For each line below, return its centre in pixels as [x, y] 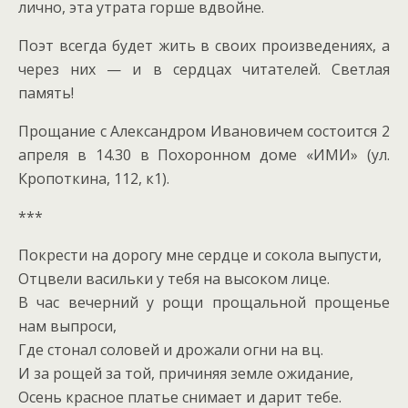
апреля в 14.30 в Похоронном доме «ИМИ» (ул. [204, 155]
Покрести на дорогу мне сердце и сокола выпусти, [200, 255]
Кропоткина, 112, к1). [94, 179]
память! [46, 93]
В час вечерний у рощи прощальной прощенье [204, 303]
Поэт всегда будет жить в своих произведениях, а [204, 46]
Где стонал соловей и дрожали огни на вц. [171, 350]
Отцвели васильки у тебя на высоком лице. [174, 279]
